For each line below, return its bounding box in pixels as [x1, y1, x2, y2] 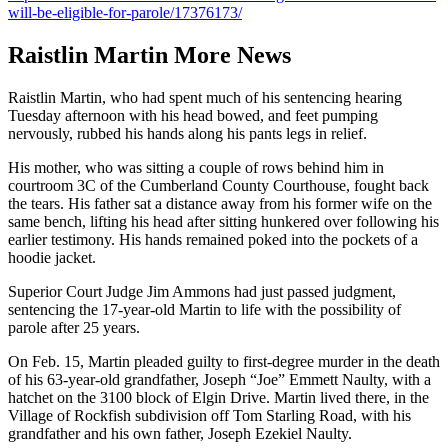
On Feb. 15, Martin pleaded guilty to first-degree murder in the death [8, 352, 440, 370]
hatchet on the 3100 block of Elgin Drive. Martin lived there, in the [8, 388, 429, 406]
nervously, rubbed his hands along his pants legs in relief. [8, 124, 367, 142]
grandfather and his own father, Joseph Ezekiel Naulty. [8, 424, 352, 442]
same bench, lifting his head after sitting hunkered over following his [8, 212, 439, 230]
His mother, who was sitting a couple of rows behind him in [8, 158, 384, 176]
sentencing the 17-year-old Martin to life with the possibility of [8, 300, 401, 318]
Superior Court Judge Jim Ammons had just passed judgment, [8, 282, 396, 300]
